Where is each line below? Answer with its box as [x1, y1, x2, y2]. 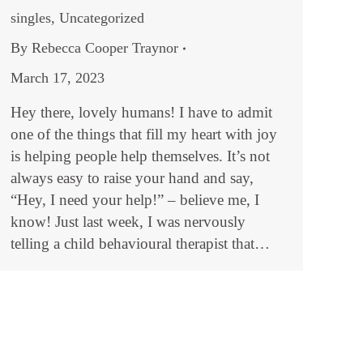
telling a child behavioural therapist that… [11, 235, 270, 253]
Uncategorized [59, 10, 144, 27]
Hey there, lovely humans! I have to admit [11, 104, 272, 122]
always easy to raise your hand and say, [11, 169, 254, 187]
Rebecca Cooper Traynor [32, 40, 178, 57]
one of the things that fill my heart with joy [11, 126, 277, 143]
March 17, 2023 [11, 70, 105, 87]
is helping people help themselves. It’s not [11, 147, 270, 165]
